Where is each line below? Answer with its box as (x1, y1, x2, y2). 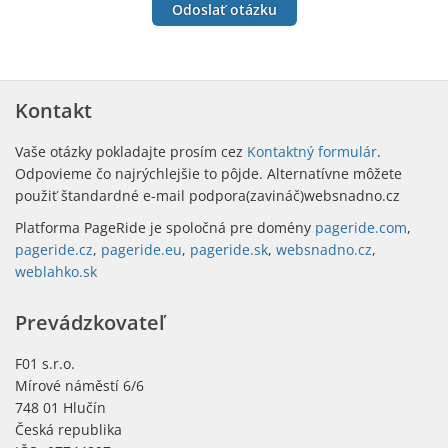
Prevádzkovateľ (15, 309, 165, 337)
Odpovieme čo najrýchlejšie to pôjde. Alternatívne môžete (15, 164, 402, 184)
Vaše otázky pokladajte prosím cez (15, 142, 247, 162)
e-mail (143, 186, 185, 206)
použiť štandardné (15, 186, 143, 206)
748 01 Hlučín (15, 398, 106, 418)
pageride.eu (101, 240, 182, 260)
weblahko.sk (15, 262, 97, 282)
